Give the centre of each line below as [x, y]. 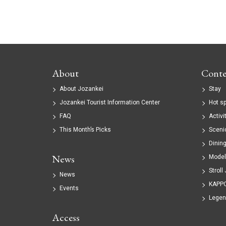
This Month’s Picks [86, 130]
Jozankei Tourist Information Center [110, 103]
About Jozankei [82, 89]
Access [66, 218]
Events [69, 188]
